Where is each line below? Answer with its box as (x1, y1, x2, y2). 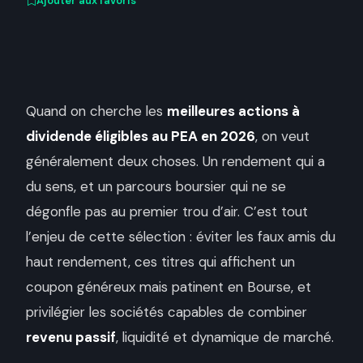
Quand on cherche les (26, 102, 167, 120)
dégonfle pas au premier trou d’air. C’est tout (26, 203, 308, 220)
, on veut (255, 127, 310, 145)
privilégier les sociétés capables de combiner (26, 303, 307, 321)
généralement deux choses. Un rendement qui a (26, 152, 325, 170)
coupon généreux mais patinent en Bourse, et (26, 278, 311, 296)
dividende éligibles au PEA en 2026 (26, 127, 255, 145)
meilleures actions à (167, 102, 300, 120)
